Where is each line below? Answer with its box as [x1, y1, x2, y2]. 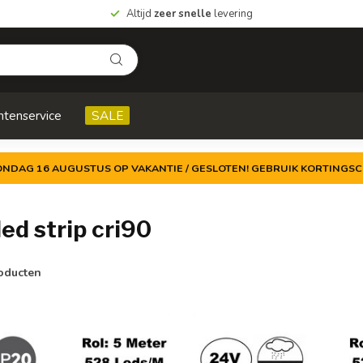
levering [211, 6, 253, 21]
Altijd [126, 6, 154, 21]
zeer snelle [154, 6, 211, 21]
